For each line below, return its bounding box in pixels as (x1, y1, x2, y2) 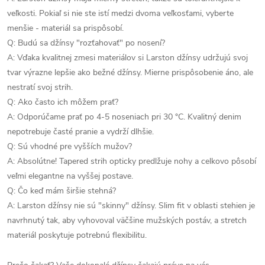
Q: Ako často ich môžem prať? (7, 96, 118, 108)
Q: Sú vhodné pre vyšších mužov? (7, 141, 132, 152)
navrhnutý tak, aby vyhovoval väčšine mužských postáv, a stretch (7, 215, 247, 226)
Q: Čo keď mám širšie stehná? (7, 185, 116, 196)
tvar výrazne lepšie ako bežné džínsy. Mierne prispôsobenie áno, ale (7, 67, 253, 78)
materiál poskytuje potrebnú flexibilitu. (7, 230, 147, 241)
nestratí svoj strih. (7, 82, 73, 93)
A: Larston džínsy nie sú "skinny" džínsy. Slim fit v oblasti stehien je (7, 200, 255, 211)
